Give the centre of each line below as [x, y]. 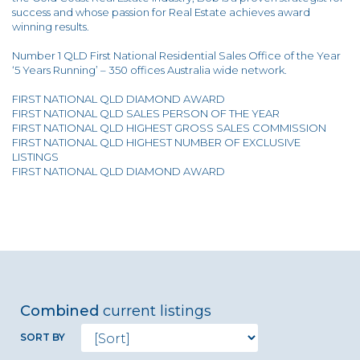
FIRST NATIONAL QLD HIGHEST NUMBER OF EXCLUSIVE [156, 143]
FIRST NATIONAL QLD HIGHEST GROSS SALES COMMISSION [169, 128]
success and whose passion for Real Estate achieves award [161, 12]
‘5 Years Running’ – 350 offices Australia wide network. [149, 70]
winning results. [51, 27]
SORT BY [43, 337]
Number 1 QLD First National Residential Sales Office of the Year [176, 56]
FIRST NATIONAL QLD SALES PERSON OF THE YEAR [146, 114]
